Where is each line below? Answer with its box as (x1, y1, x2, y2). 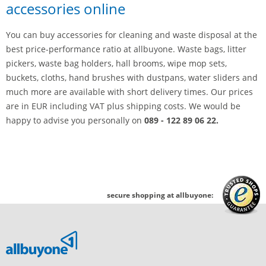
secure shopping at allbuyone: (107, 189, 213, 200)
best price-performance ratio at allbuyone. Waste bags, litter (6, 43, 246, 55)
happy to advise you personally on (6, 115, 144, 126)
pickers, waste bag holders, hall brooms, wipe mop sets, (6, 58, 227, 69)
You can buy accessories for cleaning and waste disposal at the (6, 29, 257, 41)
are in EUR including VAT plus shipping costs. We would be (6, 100, 240, 112)
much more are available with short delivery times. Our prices (6, 86, 253, 98)
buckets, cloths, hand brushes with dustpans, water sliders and (6, 72, 258, 84)
